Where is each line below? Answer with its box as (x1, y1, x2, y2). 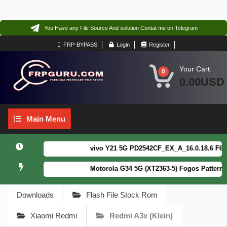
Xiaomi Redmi (30, 211, 77, 220)
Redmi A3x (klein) (109, 211, 173, 220)
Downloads (17, 191, 54, 200)
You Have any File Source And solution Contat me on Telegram (44, 24, 198, 31)
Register (148, 42, 170, 48)
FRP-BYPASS (63, 42, 97, 48)
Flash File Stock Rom (86, 191, 158, 200)
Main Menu (26, 115, 65, 124)
